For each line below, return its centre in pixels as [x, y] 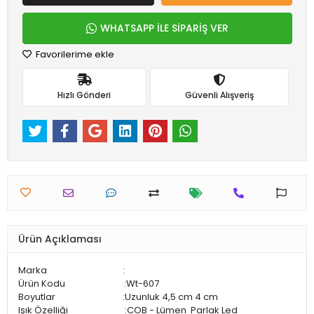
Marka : [71, 271]
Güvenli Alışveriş [219, 95]
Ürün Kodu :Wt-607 [89, 284]
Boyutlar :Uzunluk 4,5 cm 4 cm [118, 297]
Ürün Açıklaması [60, 239]
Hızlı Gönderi [84, 95]
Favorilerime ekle [74, 54]
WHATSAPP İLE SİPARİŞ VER [164, 28]
